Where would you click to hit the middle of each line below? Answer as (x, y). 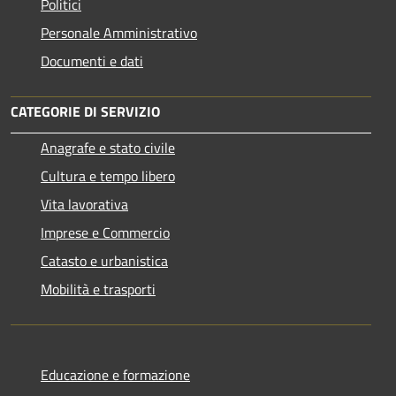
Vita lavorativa (84, 204)
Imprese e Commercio (105, 232)
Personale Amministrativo (119, 32)
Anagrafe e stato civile (108, 147)
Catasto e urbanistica (104, 260)
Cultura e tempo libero (108, 175)
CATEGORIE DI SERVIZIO (85, 111)
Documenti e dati (92, 61)
